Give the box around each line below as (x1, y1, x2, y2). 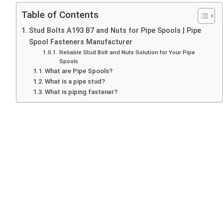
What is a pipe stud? (45, 78, 106, 85)
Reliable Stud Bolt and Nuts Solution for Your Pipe (59, 49, 195, 56)
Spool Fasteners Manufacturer (28, 38, 132, 46)
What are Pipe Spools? (45, 67, 113, 75)
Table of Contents (21, 9, 99, 21)
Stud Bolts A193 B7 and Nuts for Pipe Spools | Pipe (28, 26, 201, 35)
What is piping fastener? (45, 88, 118, 96)
